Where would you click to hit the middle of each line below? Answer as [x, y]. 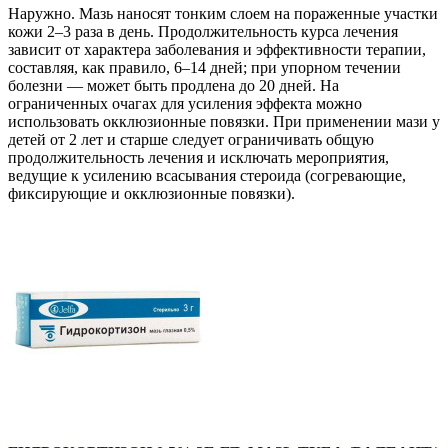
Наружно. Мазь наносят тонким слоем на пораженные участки [223, 14]
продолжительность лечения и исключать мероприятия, [198, 158]
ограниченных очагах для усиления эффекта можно [185, 104]
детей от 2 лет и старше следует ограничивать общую [191, 140]
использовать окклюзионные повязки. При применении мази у [224, 122]
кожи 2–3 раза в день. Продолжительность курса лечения [203, 32]
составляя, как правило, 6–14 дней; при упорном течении [204, 68]
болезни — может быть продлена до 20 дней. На [173, 86]
